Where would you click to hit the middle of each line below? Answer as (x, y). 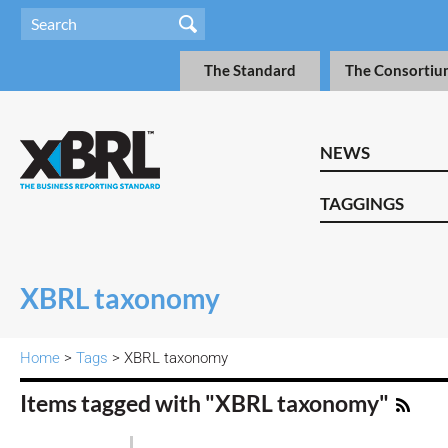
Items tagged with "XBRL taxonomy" (206, 403)
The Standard (250, 70)
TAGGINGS (362, 203)
